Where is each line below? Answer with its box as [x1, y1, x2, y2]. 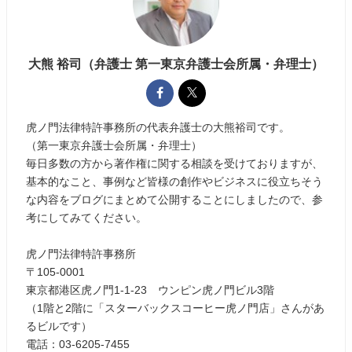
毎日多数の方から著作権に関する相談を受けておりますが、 [26, 158, 324, 170]
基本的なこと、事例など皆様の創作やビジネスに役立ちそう [26, 176, 324, 188]
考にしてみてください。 [26, 212, 148, 224]
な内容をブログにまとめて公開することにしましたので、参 [26, 194, 324, 206]
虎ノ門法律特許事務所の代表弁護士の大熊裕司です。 [26, 122, 291, 134]
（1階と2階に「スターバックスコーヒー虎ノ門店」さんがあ [26, 302, 325, 314]
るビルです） [26, 321, 93, 332]
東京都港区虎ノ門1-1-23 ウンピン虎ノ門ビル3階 [26, 284, 275, 296]
